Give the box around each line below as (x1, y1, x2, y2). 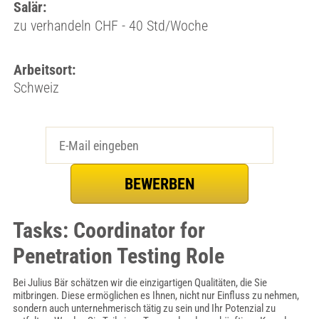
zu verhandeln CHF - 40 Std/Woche (13, 17, 208, 34)
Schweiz (13, 79, 59, 96)
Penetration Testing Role (12, 244, 224, 268)
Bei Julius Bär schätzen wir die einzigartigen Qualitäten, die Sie (12, 276, 267, 289)
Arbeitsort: (13, 61, 75, 78)
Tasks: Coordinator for (12, 218, 205, 243)
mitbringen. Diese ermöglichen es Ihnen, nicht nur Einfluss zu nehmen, (12, 289, 299, 302)
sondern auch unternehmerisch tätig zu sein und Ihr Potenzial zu (12, 302, 276, 315)
